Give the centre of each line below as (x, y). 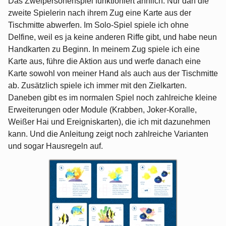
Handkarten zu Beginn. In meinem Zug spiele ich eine (104, 49)
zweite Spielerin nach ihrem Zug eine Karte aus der (100, 13)
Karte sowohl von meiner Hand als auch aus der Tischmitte (113, 74)
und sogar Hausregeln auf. (55, 146)
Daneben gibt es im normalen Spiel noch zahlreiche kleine (112, 98)
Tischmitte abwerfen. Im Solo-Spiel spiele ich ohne (98, 25)
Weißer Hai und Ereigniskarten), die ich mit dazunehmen (109, 122)
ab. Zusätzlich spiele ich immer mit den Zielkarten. (97, 86)
